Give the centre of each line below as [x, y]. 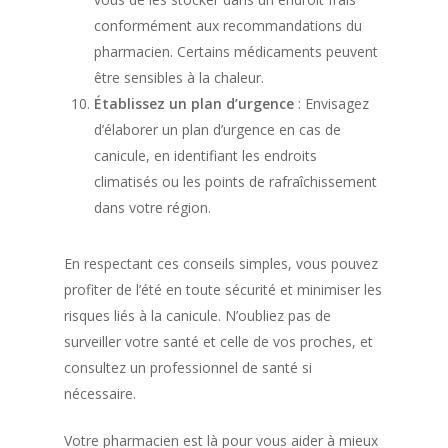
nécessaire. [100, 393]
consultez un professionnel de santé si [188, 367]
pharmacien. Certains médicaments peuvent [236, 51]
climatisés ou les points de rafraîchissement [235, 181]
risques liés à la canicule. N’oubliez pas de [197, 315]
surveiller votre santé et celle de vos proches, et [218, 341]
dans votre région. [152, 207]
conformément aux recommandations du [228, 25]
